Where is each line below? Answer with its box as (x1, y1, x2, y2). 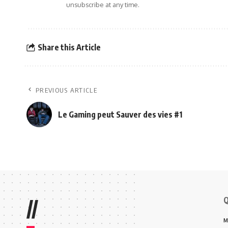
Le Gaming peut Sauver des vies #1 (58, 109, 182, 120)
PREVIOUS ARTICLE (36, 86, 97, 95)
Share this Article (37, 42, 101, 52)
